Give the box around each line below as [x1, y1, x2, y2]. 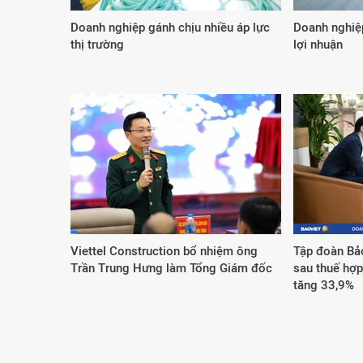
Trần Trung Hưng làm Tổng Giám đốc [70, 261, 272, 275]
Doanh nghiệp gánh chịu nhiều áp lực [70, 20, 270, 34]
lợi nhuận [293, 37, 343, 51]
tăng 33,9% [293, 278, 354, 292]
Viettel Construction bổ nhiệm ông [70, 244, 258, 258]
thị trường [70, 37, 124, 51]
